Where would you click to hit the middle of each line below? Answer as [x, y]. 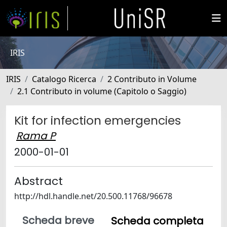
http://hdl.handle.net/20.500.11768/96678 [93, 196]
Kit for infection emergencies [98, 120]
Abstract [39, 181]
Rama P [36, 136]
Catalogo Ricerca [64, 79]
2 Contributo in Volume [152, 79]
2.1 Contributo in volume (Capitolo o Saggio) [102, 91]
